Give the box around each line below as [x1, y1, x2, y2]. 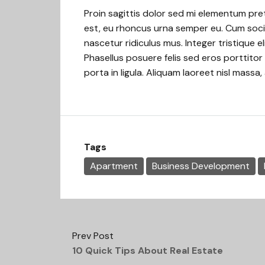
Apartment [90, 160, 138, 172]
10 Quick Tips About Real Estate [72, 244, 223, 257]
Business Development [152, 160, 250, 172]
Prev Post [72, 230, 114, 242]
